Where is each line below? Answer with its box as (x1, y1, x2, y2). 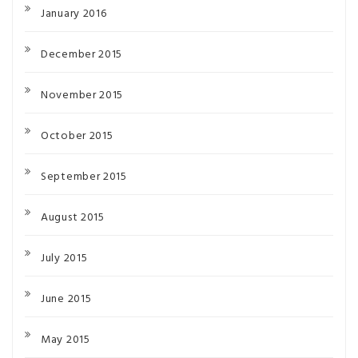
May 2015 (41, 331, 90, 349)
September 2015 (41, 168, 127, 186)
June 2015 (41, 290, 92, 308)
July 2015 (41, 249, 88, 268)
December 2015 (41, 46, 123, 64)
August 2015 (41, 209, 105, 227)
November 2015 (41, 86, 124, 105)
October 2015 (41, 127, 113, 145)
